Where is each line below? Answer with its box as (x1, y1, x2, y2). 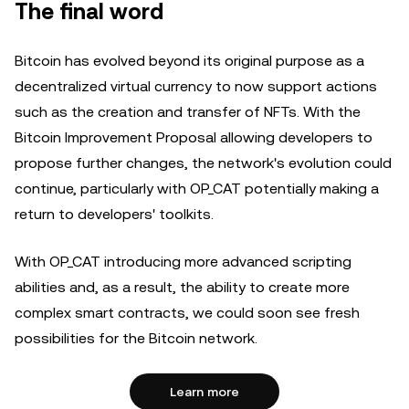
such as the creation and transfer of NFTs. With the (15, 103, 361, 121)
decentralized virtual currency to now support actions (15, 78, 377, 95)
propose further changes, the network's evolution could (15, 154, 392, 172)
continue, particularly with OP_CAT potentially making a (15, 180, 379, 197)
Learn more (170, 384, 239, 399)
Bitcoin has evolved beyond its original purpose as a (15, 52, 364, 69)
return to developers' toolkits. (15, 205, 214, 223)
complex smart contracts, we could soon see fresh (15, 304, 360, 321)
